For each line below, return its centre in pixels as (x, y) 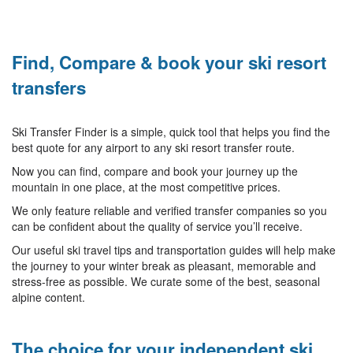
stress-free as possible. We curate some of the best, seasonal (166, 281)
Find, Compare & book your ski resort (169, 62)
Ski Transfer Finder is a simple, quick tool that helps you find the (171, 132)
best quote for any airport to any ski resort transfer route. (153, 147)
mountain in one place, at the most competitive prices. (146, 187)
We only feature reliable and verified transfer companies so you (169, 210)
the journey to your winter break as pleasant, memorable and (164, 266)
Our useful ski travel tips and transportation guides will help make (174, 250)
